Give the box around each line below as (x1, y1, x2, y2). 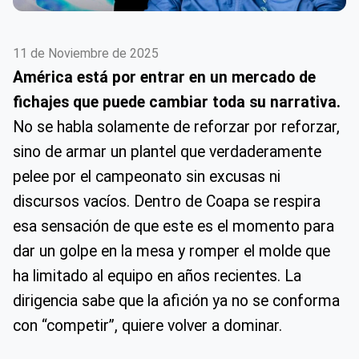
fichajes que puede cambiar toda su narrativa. (13, 93, 341, 112)
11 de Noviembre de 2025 (13, 46, 159, 62)
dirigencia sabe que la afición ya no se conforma (13, 292, 340, 311)
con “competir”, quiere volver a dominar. (13, 317, 282, 336)
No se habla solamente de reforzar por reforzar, (13, 118, 340, 137)
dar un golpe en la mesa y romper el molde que (13, 242, 330, 261)
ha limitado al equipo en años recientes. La (13, 267, 301, 286)
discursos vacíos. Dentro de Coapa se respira (13, 192, 321, 212)
